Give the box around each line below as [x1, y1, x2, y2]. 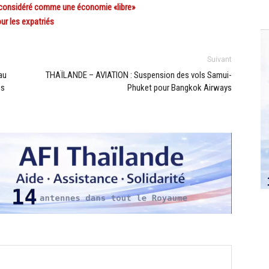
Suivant [207, 55, 232, 64]
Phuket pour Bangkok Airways [127, 82, 232, 94]
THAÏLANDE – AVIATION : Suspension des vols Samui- [46, 70, 232, 81]
